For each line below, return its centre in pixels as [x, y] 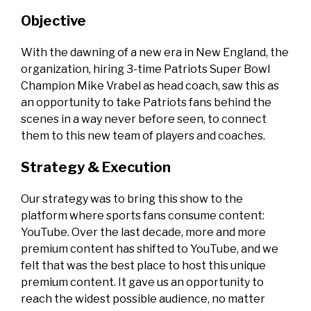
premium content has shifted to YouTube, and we [150, 249]
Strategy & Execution [96, 168]
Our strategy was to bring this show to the [132, 199]
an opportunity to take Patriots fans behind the [146, 103]
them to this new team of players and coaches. [143, 136]
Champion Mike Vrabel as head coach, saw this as [150, 86]
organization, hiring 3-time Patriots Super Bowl [145, 69]
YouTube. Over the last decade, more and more [143, 233]
